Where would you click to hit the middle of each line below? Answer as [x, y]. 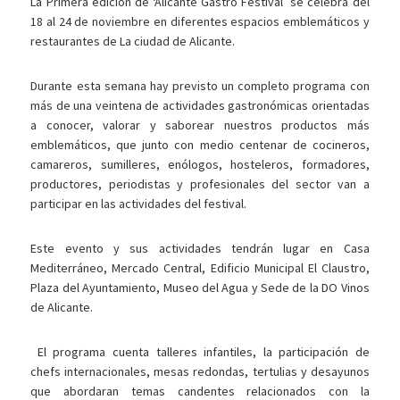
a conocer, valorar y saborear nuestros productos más [200, 125]
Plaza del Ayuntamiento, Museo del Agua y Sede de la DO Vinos [200, 288]
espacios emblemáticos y [300, 22]
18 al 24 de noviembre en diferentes [131, 22]
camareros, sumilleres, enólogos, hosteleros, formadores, [200, 165]
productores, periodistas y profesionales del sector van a [200, 184]
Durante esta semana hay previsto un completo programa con [200, 86]
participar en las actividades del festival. [139, 204]
